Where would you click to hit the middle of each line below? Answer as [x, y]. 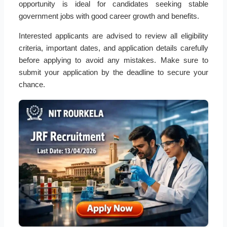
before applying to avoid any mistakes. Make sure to [113, 60]
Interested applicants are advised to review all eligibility [113, 36]
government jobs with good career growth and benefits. [109, 16]
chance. [32, 85]
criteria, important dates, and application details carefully [113, 48]
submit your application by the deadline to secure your [113, 72]
